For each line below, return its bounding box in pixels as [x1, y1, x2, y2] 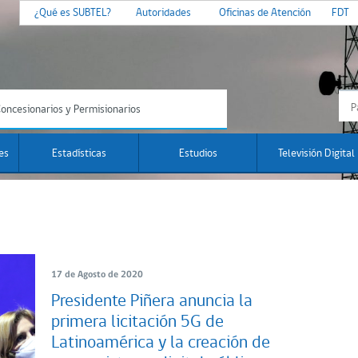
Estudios [178, 148, 217, 160]
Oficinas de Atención [219, 7, 311, 19]
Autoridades [136, 7, 191, 19]
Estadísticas [51, 148, 106, 160]
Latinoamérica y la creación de [51, 333, 270, 352]
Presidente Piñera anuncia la [51, 292, 253, 311]
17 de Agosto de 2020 [51, 269, 143, 280]
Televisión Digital [278, 148, 355, 160]
